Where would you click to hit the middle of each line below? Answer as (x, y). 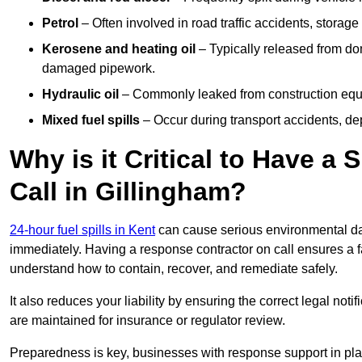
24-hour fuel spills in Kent (82, 230)
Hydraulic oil (80, 95)
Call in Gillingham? (128, 192)
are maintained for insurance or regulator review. (147, 321)
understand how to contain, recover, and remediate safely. (174, 269)
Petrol (60, 23)
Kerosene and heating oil (119, 49)
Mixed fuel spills (91, 120)
